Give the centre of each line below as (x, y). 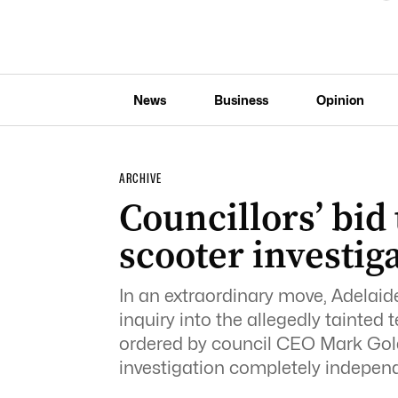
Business (241, 99)
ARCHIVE (140, 179)
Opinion (340, 99)
